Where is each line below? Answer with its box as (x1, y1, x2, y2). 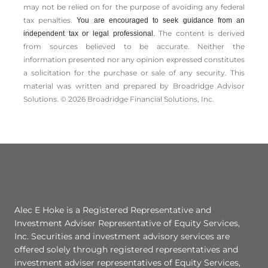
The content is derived (159, 29, 245, 38)
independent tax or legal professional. (23, 29, 159, 38)
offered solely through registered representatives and (14, 244, 238, 255)
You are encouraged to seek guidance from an (77, 16, 245, 25)
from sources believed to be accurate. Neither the (23, 42, 245, 51)
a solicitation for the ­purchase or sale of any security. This (23, 68, 245, 78)
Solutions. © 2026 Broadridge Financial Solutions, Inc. (23, 95, 214, 104)
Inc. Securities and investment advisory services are (14, 231, 230, 242)
